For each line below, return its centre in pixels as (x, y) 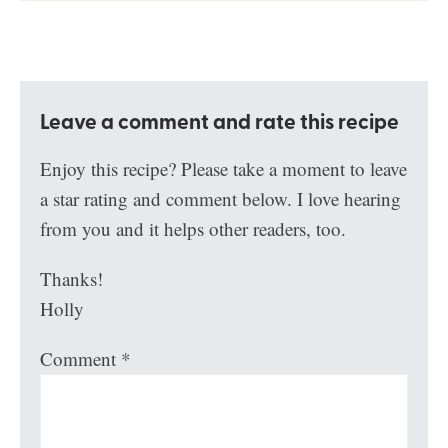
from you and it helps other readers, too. (193, 229)
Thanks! (72, 279)
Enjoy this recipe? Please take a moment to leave (224, 169)
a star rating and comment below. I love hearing (221, 199)
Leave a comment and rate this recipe (220, 121)
